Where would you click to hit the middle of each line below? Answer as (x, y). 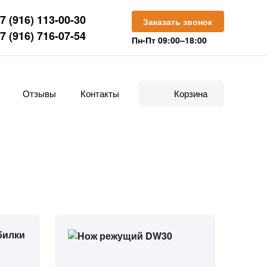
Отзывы (39, 93)
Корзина (190, 93)
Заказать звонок (178, 21)
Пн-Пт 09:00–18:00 (169, 40)
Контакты (100, 93)
